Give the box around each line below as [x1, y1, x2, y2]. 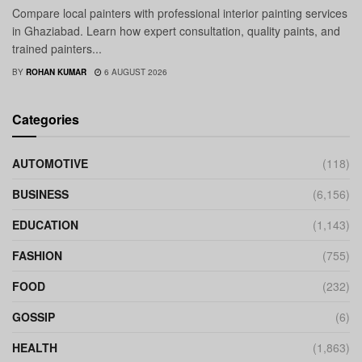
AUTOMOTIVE [12, 155, 88, 172]
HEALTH [12, 339, 57, 356]
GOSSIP [12, 309, 55, 326]
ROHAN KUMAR [26, 66, 86, 78]
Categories [12, 110, 79, 129]
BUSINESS [12, 186, 69, 203]
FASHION [12, 247, 62, 264]
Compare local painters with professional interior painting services [12, 5, 347, 22]
